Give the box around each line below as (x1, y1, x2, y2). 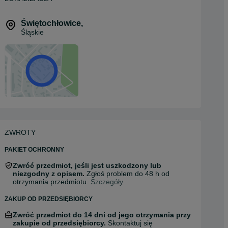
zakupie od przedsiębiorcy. (13, 219, 108, 227)
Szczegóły (91, 178, 123, 186)
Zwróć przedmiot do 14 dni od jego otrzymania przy (13, 211, 191, 219)
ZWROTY (5, 128, 36, 136)
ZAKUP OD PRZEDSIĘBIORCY (5, 195, 93, 203)
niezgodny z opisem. (13, 169, 84, 178)
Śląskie (21, 28, 44, 36)
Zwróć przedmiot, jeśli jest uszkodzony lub (13, 161, 161, 169)
